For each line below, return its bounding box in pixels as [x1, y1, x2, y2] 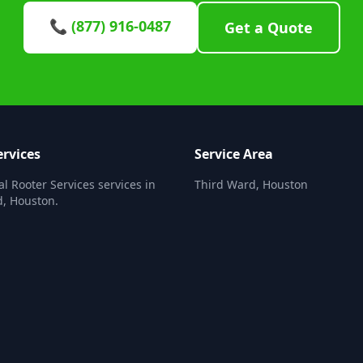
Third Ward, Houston [194, 177, 308, 192]
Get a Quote [224, 18, 313, 37]
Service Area [194, 145, 273, 163]
